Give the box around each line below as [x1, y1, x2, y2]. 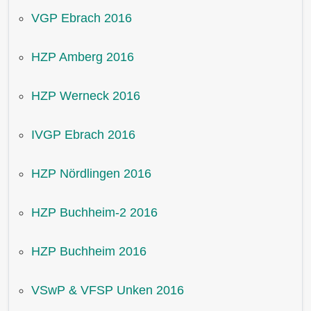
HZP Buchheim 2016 [31, 244, 146, 259]
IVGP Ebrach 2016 [31, 128, 135, 142]
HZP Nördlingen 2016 [31, 167, 151, 181]
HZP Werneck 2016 [31, 89, 140, 103]
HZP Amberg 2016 [31, 50, 134, 65]
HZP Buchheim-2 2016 [31, 205, 158, 220]
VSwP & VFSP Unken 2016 [31, 283, 184, 298]
